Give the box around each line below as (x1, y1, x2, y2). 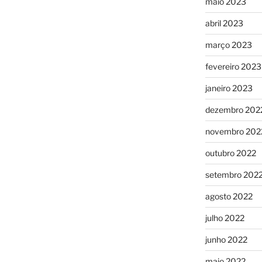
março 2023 (205, 39, 252, 50)
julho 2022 (205, 212, 244, 223)
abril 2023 (205, 18, 243, 28)
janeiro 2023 (205, 82, 253, 93)
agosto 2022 (205, 191, 253, 201)
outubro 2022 (205, 147, 256, 158)
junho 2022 (205, 234, 247, 244)
